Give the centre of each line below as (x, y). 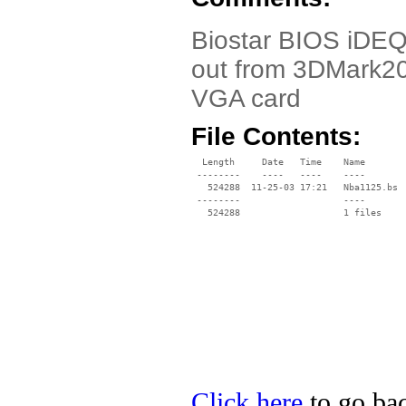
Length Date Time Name (278, 162)
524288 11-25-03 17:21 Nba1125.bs (295, 187)
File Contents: (276, 136)
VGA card (246, 98)
